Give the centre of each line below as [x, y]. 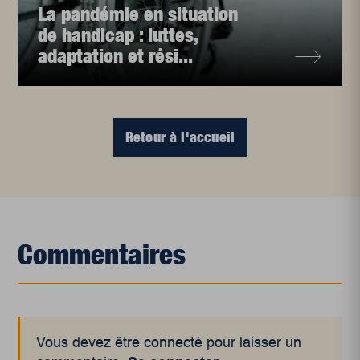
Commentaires [102, 254]
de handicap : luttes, [118, 34]
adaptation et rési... [116, 55]
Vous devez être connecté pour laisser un [169, 342]
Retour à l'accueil [180, 137]
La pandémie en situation [138, 13]
